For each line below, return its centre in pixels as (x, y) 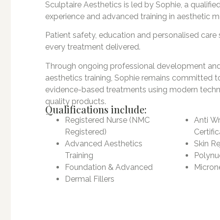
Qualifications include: (96, 110)
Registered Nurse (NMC (107, 120)
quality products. (76, 101)
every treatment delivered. (93, 47)
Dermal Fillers (90, 179)
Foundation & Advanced (109, 167)
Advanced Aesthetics (104, 144)
